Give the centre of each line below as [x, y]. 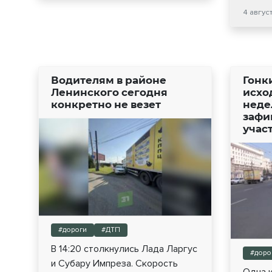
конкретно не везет [106, 104]
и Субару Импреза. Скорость [114, 263]
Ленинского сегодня [109, 92]
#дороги [73, 229]
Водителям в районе [109, 80]
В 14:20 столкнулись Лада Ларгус [124, 249]
